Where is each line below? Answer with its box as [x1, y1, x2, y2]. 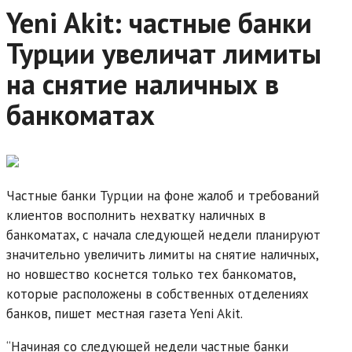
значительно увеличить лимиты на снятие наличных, [6, 245, 318, 263]
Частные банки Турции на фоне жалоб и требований [6, 186, 319, 204]
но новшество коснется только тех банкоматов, [6, 265, 295, 283]
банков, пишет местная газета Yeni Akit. [6, 304, 243, 322]
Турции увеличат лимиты [6, 34, 321, 71]
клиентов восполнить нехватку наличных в [6, 206, 266, 224]
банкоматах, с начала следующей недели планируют [6, 225, 321, 244]
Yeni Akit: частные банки [6, 3, 312, 41]
